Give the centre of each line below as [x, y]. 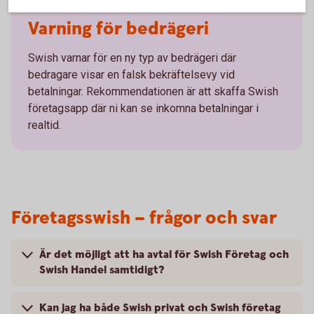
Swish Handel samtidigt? [102, 270]
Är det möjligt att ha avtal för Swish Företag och [164, 254]
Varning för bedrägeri [118, 29]
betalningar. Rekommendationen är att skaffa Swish [153, 91]
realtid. [45, 125]
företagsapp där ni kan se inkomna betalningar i [143, 108]
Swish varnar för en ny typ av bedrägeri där [132, 57]
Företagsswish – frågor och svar [144, 218]
